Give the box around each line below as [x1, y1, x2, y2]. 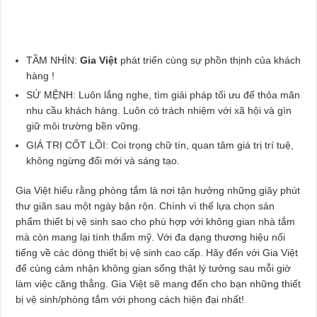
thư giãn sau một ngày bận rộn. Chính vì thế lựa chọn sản [16, 200, 275, 212]
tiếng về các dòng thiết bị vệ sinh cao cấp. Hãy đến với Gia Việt [16, 246, 299, 258]
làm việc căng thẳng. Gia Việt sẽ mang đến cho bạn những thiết [16, 277, 301, 289]
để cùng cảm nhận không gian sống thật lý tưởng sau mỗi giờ [16, 262, 292, 274]
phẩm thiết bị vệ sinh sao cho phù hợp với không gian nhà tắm [16, 215, 296, 227]
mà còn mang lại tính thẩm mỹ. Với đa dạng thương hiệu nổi [16, 231, 286, 243]
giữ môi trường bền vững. [26, 120, 142, 132]
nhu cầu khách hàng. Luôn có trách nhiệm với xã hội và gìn [26, 104, 292, 116]
